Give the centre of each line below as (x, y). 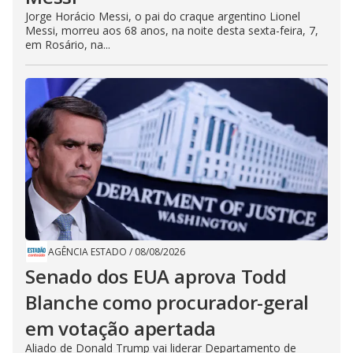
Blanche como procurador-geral (167, 302)
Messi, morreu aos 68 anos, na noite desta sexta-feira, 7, (172, 30)
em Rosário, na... (68, 45)
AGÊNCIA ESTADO (87, 252)
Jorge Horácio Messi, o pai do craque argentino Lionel (163, 16)
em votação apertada (121, 328)
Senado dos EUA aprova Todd (156, 276)
